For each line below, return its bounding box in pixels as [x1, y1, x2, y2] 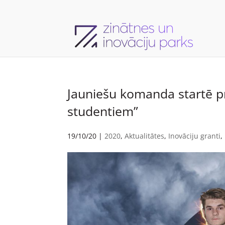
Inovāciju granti [168, 131, 221, 141]
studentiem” [67, 102, 139, 120]
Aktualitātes [125, 131, 165, 141]
